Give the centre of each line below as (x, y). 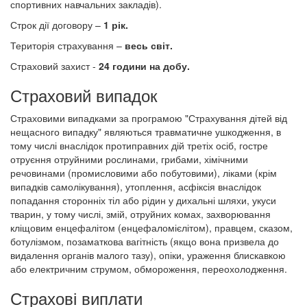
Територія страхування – (66, 46)
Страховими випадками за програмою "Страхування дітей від (149, 118)
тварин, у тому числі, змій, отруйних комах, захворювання (140, 214)
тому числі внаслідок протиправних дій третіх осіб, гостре (139, 146)
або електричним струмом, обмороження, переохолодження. (149, 269)
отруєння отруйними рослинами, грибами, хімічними (129, 159)
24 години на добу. (144, 66)
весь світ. (147, 46)
